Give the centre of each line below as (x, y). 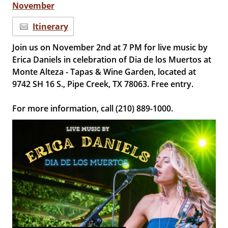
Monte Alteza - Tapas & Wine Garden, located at (104, 72)
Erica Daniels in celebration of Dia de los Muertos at (112, 60)
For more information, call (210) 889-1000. (93, 108)
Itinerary (51, 26)
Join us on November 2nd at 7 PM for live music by (110, 47)
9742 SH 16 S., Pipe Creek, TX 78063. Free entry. (103, 84)
